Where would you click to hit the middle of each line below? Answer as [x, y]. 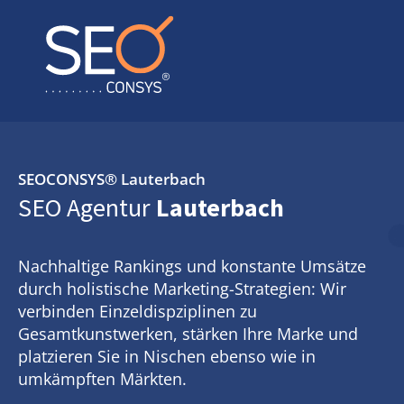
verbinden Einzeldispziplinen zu [138, 311]
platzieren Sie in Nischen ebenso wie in [167, 356]
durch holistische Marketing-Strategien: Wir [182, 289]
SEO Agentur [84, 207]
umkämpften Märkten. [102, 379]
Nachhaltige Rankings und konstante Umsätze [192, 266]
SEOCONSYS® [69, 179]
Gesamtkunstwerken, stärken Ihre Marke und [188, 334]
